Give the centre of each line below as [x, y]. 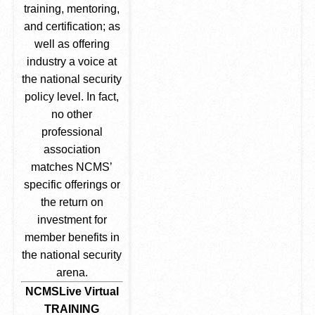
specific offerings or [72, 185]
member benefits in [72, 237]
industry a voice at [72, 62]
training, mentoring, [72, 9]
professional [72, 132]
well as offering [72, 44]
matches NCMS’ [72, 167]
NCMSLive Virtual [72, 291]
